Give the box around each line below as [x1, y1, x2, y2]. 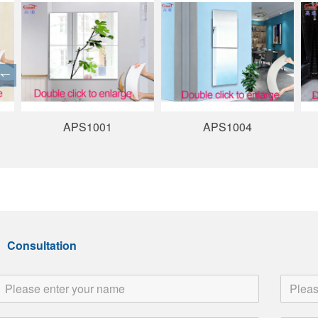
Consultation [6, 237, 77, 254]
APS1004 [175, 119, 224, 136]
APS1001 [35, 119, 84, 136]
